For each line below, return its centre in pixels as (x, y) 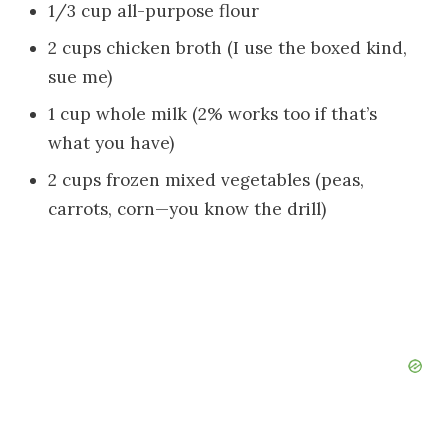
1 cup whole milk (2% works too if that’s (213, 113)
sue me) (80, 77)
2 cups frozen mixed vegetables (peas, (206, 179)
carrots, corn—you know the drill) (187, 208)
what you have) (111, 142)
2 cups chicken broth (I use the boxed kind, (228, 48)
